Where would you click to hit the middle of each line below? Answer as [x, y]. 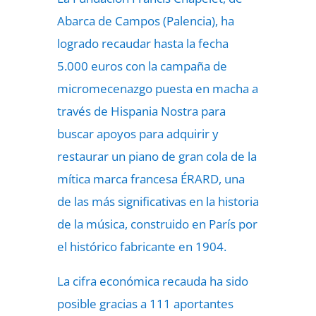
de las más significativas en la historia [158, 201]
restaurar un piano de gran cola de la [157, 156]
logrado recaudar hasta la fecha [142, 43]
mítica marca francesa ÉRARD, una [151, 179]
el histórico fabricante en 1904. [141, 247]
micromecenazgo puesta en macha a [157, 89]
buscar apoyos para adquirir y [138, 134]
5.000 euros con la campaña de [142, 66]
